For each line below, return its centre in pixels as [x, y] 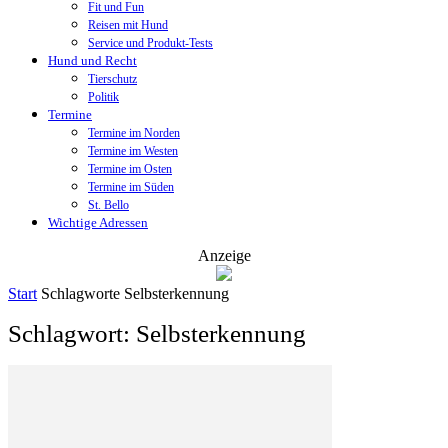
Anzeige [224, 255]
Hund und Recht [92, 60]
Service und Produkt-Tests [150, 43]
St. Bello [108, 205]
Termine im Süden [131, 187]
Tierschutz [112, 79]
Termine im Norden [134, 133]
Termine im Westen [133, 151]
